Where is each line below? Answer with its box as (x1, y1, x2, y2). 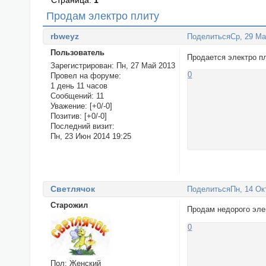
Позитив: (50, 111, 82, 121)
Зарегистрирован (50, 61, 112, 70)
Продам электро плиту (46, 10, 159, 23)
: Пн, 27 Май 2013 (111, 61, 175, 70)
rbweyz (50, 31, 79, 41)
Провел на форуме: (50, 71, 121, 80)
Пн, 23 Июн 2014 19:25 (50, 131, 131, 141)
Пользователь (50, 47, 104, 57)
